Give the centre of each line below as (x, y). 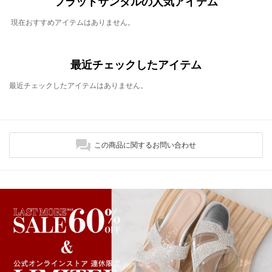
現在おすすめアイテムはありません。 (73, 22)
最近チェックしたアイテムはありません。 (78, 86)
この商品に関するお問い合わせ (145, 145)
